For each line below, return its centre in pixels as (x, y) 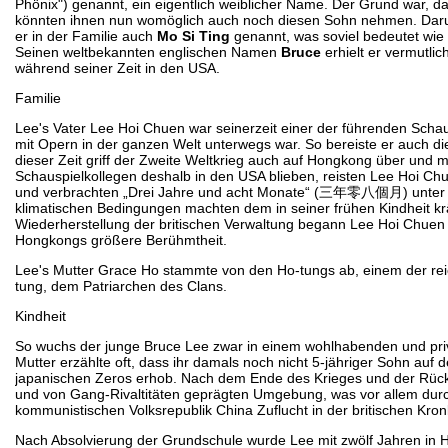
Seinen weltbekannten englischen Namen (148, 51)
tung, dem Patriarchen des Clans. (121, 285)
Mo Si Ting (193, 35)
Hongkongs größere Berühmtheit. (121, 239)
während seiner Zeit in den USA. (117, 67)
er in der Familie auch (86, 35)
